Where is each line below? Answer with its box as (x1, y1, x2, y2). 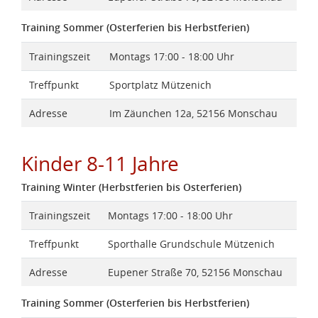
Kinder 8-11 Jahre (21, 150, 179, 177)
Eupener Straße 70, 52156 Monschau (107, 265, 283, 280)
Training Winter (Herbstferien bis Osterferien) (21, 180, 241, 194)
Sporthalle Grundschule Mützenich (107, 237, 275, 251)
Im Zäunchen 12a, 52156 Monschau (109, 106, 278, 120)
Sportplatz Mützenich (109, 77, 212, 92)
